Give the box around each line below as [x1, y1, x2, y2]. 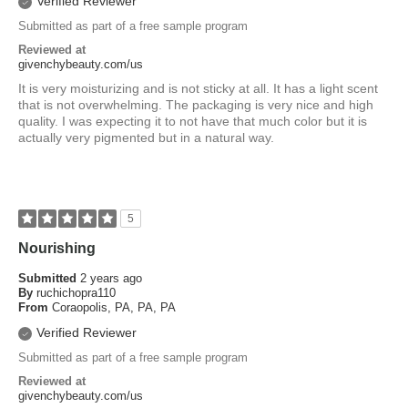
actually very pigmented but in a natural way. [18, 129, 274, 145]
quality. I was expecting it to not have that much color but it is [18, 113, 367, 128]
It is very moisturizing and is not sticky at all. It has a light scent [18, 80, 378, 96]
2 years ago [80, 270, 142, 285]
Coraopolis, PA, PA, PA [52, 300, 176, 314]
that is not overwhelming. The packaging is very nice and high [18, 97, 373, 112]
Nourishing [18, 240, 96, 256]
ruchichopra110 [36, 285, 116, 300]
